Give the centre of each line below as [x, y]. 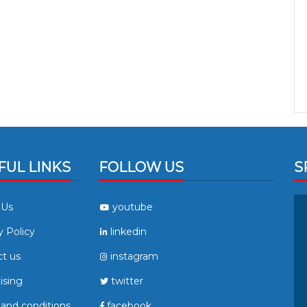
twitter [127, 281]
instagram [134, 257]
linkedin [128, 232]
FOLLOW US [141, 168]
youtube [133, 207]
